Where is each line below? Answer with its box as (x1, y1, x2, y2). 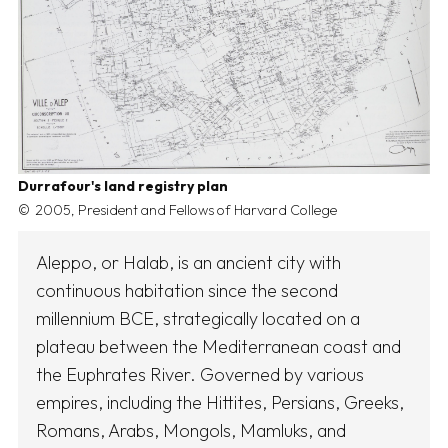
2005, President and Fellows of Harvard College (35, 201, 337, 220)
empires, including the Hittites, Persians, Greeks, (36, 391, 404, 415)
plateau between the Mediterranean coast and (36, 335, 401, 359)
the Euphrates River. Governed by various (36, 363, 364, 387)
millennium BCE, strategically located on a (36, 307, 360, 331)
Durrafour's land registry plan (18, 177, 228, 196)
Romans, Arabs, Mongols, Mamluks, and (36, 419, 346, 443)
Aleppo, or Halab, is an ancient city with (36, 251, 341, 275)
